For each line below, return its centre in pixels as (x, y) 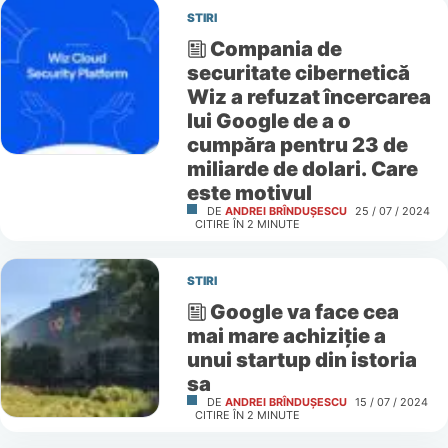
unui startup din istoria (301, 360)
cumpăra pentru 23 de (297, 145)
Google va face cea (305, 312)
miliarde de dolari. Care (302, 169)
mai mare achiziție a (286, 336)
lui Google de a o (268, 121)
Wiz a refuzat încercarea (308, 97)
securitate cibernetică (298, 73)
